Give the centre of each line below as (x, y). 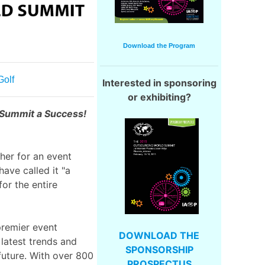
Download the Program (159, 46)
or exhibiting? (159, 97)
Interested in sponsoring (159, 83)
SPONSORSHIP (159, 250)
